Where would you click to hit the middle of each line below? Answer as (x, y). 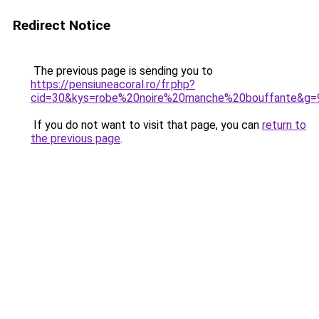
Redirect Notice (62, 25)
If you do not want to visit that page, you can (146, 125)
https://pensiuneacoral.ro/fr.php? (113, 84)
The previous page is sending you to (122, 71)
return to (284, 125)
